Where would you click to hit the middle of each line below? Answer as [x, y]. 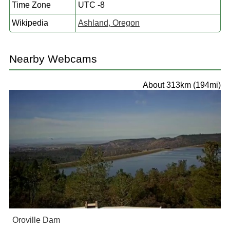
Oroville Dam [36, 220]
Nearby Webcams [53, 59]
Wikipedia [30, 23]
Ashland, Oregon [109, 23]
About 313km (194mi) [182, 85]
